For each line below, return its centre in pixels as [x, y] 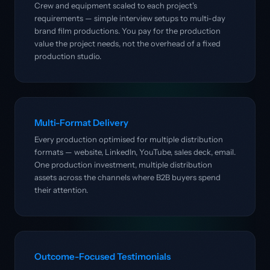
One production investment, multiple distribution [123, 165]
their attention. [61, 190]
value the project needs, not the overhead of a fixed [127, 43]
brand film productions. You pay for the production [127, 31]
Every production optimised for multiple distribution [129, 139]
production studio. [68, 56]
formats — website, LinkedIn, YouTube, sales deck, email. [135, 152]
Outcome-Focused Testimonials [102, 256]
